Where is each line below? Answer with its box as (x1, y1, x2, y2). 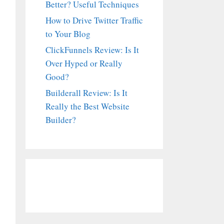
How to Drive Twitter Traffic (45, 14, 143, 26)
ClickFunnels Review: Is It (45, 44, 139, 55)
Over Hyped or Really (45, 57, 122, 69)
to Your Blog (45, 28, 90, 39)
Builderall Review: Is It (45, 87, 127, 98)
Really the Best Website (45, 100, 129, 112)
